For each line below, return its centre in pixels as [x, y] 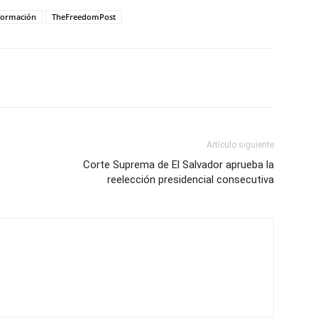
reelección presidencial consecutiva [191, 179]
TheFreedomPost [84, 16]
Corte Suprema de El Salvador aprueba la [179, 164]
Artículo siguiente [240, 144]
